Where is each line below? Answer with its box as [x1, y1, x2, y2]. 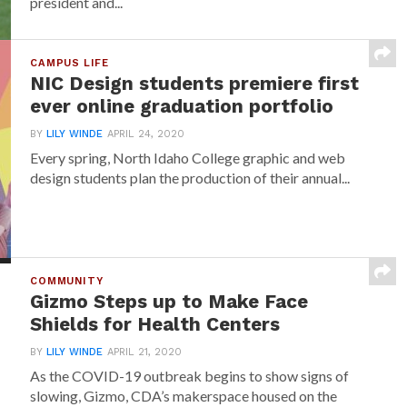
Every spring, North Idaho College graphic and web [30, 149, 346, 166]
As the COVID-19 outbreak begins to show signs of [30, 367, 350, 384]
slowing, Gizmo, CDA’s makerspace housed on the [30, 387, 338, 404]
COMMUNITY [30, 275, 104, 287]
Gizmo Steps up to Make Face [30, 291, 309, 313]
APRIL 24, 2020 [107, 128, 185, 140]
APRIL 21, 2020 [107, 346, 183, 358]
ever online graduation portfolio [30, 95, 334, 117]
